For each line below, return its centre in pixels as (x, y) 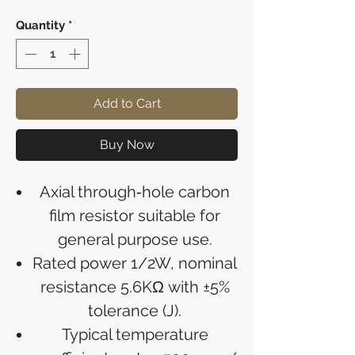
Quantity (40, 25)
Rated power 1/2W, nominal (135, 263)
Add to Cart (127, 104)
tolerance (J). (135, 311)
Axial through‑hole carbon (135, 192)
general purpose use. (135, 240)
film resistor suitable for (135, 216)
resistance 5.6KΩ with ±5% (135, 287)
